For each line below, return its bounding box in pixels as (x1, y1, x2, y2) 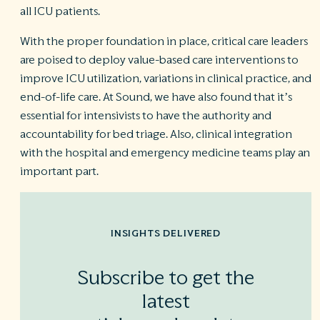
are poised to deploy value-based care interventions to (20, 54, 299, 66)
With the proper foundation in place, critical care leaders (20, 36, 308, 47)
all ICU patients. (20, 6, 100, 17)
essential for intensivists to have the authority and (20, 110, 271, 121)
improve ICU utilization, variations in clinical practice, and (20, 73, 311, 84)
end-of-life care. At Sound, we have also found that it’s (20, 91, 292, 103)
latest (141, 292, 190, 313)
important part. (20, 166, 99, 177)
